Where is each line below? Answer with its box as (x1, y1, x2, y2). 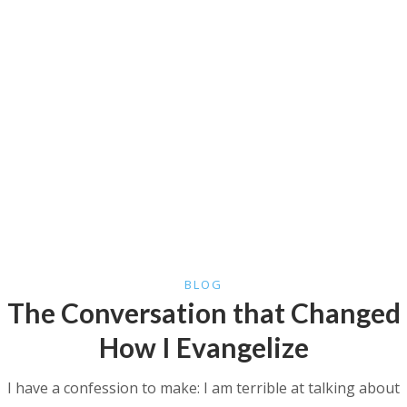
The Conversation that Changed (6, 296, 401, 330)
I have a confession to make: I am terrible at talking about (7, 378, 400, 399)
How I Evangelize (98, 331, 309, 364)
